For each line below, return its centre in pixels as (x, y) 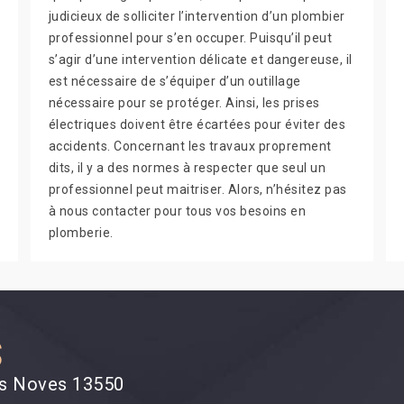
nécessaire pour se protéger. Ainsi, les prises (184, 103)
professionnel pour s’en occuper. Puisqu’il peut (190, 38)
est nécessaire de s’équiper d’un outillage (174, 81)
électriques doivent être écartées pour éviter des (197, 124)
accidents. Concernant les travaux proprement (190, 146)
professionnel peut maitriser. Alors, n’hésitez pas (197, 189)
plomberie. (81, 233)
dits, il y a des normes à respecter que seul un (187, 168)
